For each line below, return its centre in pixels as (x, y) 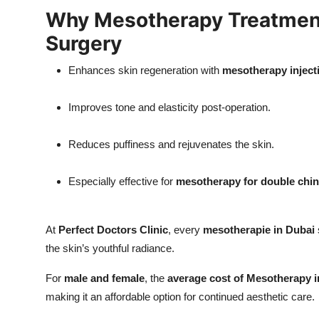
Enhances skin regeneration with (145, 70)
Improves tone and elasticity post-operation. (169, 108)
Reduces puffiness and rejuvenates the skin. (171, 145)
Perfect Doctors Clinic (113, 230)
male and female (104, 278)
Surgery (84, 44)
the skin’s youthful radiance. (110, 249)
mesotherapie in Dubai (259, 230)
